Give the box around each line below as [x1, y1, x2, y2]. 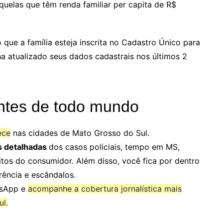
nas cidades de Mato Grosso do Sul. [10, 128, 149, 138]
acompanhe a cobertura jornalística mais [28, 184, 182, 194]
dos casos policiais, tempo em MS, [49, 142, 180, 152]
